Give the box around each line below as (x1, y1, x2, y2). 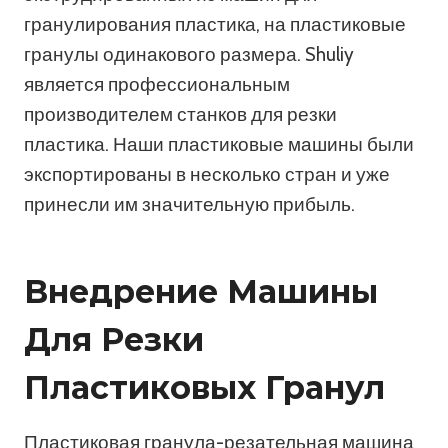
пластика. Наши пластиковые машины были (24, 132, 414, 156)
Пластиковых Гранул (24, 367, 385, 407)
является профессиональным (24, 72, 290, 96)
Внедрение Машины (24, 271, 378, 311)
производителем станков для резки (24, 102, 337, 126)
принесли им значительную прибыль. (24, 192, 355, 216)
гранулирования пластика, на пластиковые (24, 12, 406, 36)
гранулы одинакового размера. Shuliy (24, 42, 354, 66)
